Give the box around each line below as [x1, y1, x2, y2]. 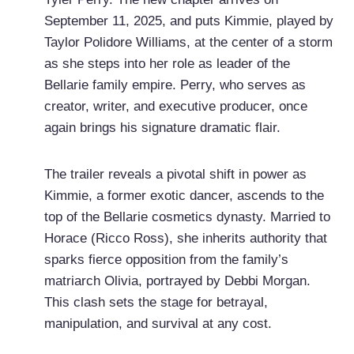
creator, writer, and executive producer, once [43, 99, 307, 115]
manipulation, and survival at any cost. [43, 316, 272, 332]
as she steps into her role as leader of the [43, 56, 290, 72]
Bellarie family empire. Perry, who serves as [43, 77, 306, 93]
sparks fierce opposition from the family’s [43, 252, 288, 268]
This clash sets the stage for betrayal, [43, 295, 268, 311]
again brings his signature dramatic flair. [43, 120, 281, 136]
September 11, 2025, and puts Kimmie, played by [43, 13, 333, 29]
